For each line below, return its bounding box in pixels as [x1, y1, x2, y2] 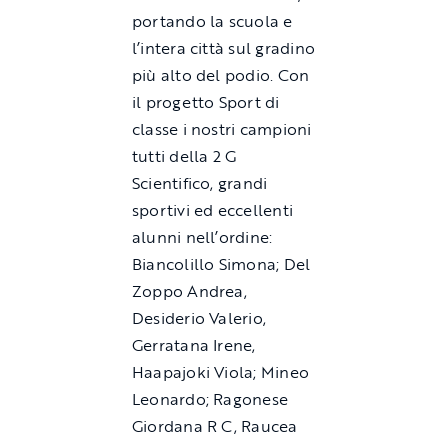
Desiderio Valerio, [131, 306, 267, 331]
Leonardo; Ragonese [131, 387, 289, 412]
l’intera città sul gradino [131, 36, 316, 61]
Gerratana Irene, [131, 333, 256, 358]
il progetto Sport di [131, 90, 280, 115]
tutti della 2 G [131, 144, 237, 169]
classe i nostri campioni [131, 117, 312, 142]
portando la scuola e [131, 9, 293, 34]
